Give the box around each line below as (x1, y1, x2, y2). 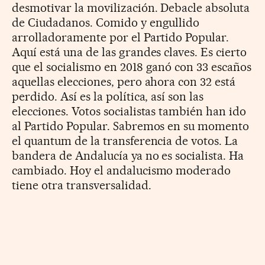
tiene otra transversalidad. (12, 177, 151, 192)
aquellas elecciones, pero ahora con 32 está (12, 74, 236, 89)
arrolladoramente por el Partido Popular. (12, 30, 230, 44)
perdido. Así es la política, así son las (12, 89, 204, 104)
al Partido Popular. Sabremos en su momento (12, 118, 250, 133)
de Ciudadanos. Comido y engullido (12, 15, 200, 30)
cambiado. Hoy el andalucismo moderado (12, 163, 231, 177)
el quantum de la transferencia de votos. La (12, 133, 238, 148)
